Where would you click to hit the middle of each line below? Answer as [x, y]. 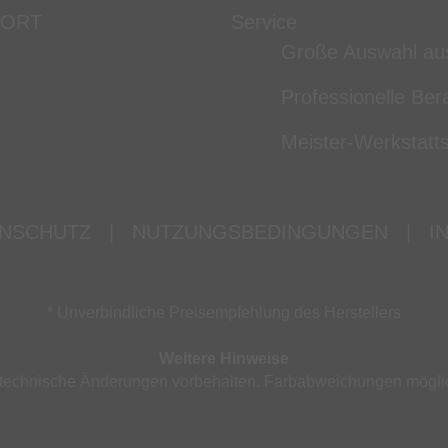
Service [264, 22]
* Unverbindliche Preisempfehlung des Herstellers [224, 312]
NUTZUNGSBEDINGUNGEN [259, 232]
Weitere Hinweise [224, 358]
